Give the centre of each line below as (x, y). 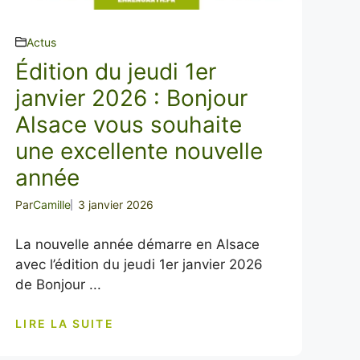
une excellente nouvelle (139, 151)
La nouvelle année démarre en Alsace (138, 244)
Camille (52, 204)
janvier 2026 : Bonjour (132, 98)
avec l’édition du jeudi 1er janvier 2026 (139, 264)
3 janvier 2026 (116, 204)
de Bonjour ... (59, 284)
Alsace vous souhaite (129, 124)
